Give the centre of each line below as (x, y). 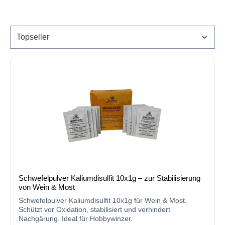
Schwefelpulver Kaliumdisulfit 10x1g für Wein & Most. (103, 200)
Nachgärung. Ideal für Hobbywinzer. (76, 218)
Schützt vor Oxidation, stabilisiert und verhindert (94, 209)
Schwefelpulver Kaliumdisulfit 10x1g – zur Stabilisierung (109, 178)
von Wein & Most (47, 187)
